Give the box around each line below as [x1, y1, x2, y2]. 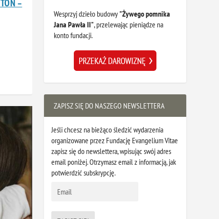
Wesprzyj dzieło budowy [54, 9, 120, 19]
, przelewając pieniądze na [94, 20, 164, 30]
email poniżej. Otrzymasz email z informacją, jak [51, 157, 176, 167]
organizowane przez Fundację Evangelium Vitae [51, 135, 178, 146]
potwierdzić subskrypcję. [51, 168, 116, 178]
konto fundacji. [54, 30, 93, 41]
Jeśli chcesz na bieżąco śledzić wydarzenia [51, 125, 164, 135]
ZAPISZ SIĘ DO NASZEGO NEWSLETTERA [54, 101, 165, 111]
